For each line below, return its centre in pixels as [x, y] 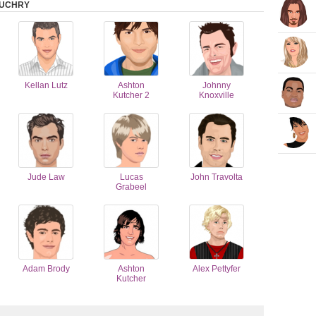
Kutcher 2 [131, 95]
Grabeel [131, 187]
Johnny [217, 85]
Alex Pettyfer [217, 269]
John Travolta [217, 177]
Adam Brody [46, 269]
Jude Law [46, 177]
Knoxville [217, 95]
